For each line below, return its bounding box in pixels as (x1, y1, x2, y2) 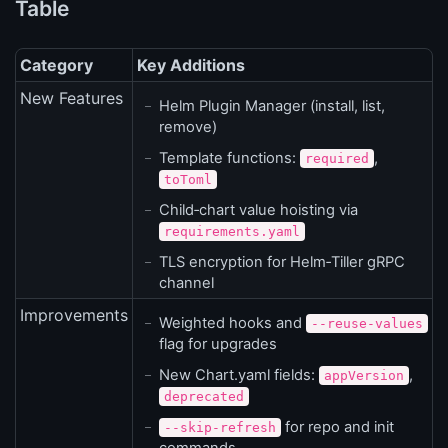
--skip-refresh (164, 420, 276, 436)
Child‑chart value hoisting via (159, 201, 358, 220)
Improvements (20, 305, 128, 326)
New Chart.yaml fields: (159, 366, 319, 385)
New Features (20, 88, 123, 109)
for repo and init (281, 418, 394, 437)
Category (20, 55, 93, 76)
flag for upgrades (159, 335, 277, 354)
